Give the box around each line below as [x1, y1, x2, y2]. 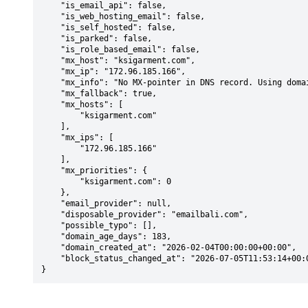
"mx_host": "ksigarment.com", [41, 56, 60, 65]
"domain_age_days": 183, [41, 232, 60, 241]
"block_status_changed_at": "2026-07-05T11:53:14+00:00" [41, 254, 60, 263]
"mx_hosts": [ [41, 100, 60, 109]
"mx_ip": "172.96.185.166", [41, 67, 60, 76]
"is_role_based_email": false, [41, 45, 60, 54]
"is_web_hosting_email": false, [41, 12, 60, 21]
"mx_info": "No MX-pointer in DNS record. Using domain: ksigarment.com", [41, 78, 60, 87]
